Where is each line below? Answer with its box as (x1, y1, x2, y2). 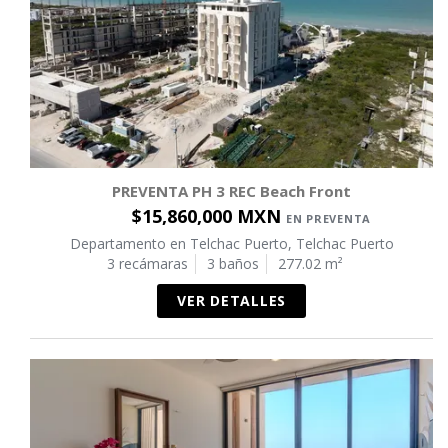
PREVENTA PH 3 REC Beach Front (112, 181, 351, 202)
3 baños (206, 254, 259, 274)
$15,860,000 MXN (131, 204, 286, 229)
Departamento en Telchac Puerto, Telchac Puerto (69, 234, 394, 254)
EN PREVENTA (285, 211, 372, 227)
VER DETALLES (177, 291, 286, 311)
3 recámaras (106, 254, 188, 274)
